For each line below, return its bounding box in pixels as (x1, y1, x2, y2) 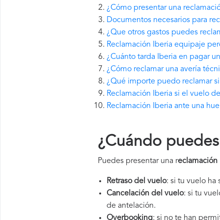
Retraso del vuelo (107, 177, 166, 185)
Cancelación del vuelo (107, 190, 184, 197)
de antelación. (107, 202, 156, 210)
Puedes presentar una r (98, 157, 178, 165)
